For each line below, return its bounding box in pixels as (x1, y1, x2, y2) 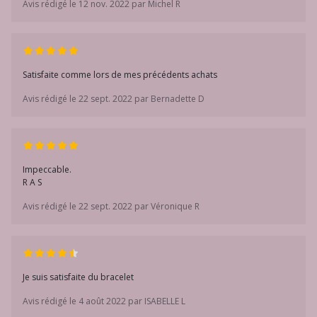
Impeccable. (23, 163, 71, 175)
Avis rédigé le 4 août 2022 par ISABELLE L (23, 295, 185, 307)
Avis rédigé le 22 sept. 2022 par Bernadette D (23, 93, 204, 105)
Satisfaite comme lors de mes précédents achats (23, 69, 217, 81)
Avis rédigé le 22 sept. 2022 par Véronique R (23, 200, 200, 212)
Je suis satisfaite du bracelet (23, 271, 134, 283)
